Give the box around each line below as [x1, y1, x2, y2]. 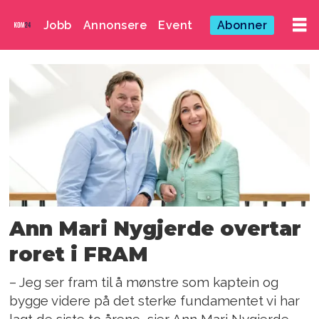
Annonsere [83, 18, 147, 32]
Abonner [216, 18, 268, 32]
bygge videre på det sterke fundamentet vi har [9, 293, 300, 309]
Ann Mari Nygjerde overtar [9, 216, 302, 241]
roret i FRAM [9, 242, 149, 267]
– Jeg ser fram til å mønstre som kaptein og [9, 274, 279, 291]
